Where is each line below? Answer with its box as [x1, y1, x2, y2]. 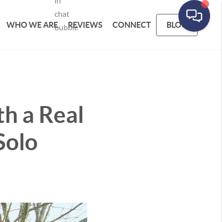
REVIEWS [68, 20, 103, 29]
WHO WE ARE [6, 20, 58, 29]
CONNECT [112, 20, 152, 29]
